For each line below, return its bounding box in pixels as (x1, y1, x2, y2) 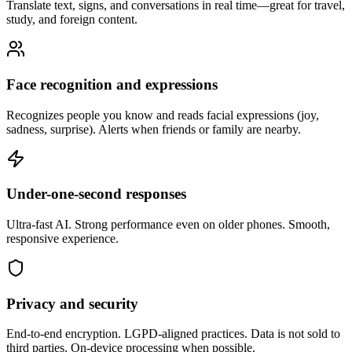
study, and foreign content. (6, 13, 137, 27)
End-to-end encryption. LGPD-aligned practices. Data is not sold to (6, 327, 340, 341)
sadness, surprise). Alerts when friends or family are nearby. (6, 122, 301, 136)
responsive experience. (6, 231, 119, 245)
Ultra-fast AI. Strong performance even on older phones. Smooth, (6, 217, 330, 231)
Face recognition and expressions (6, 75, 218, 93)
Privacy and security (6, 295, 138, 312)
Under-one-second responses (6, 185, 186, 203)
